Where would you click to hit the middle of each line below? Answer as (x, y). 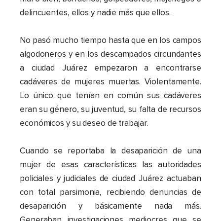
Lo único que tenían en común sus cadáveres (110, 96)
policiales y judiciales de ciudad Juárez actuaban (110, 179)
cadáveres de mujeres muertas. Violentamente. (110, 82)
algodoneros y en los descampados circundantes (110, 54)
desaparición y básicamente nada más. (110, 206)
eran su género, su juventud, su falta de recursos (110, 110)
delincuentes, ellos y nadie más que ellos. (95, 13)
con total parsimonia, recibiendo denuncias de (110, 192)
